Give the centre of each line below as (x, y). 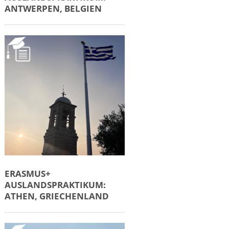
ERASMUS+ (27, 174)
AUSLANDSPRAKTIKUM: (55, 185)
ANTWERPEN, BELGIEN (53, 8)
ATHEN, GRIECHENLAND (56, 196)
